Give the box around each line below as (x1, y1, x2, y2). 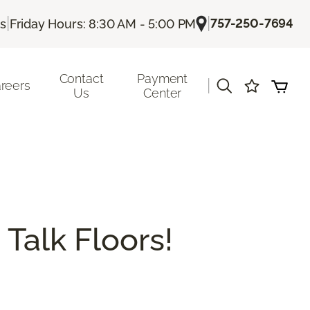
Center (143, 85, 182, 100)
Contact (59, 71, 104, 86)
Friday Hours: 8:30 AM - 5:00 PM (9, 16, 197, 31)
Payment (137, 71, 188, 86)
